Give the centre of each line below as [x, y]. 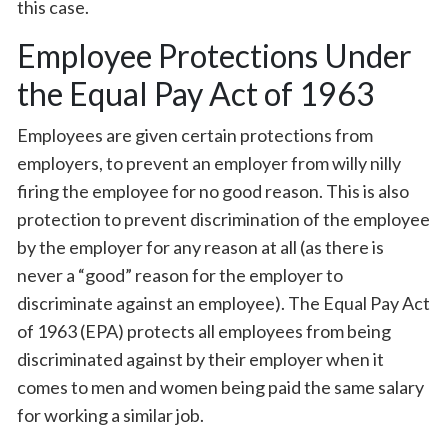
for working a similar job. [110, 415]
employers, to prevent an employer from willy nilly [209, 163]
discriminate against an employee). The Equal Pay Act [223, 303]
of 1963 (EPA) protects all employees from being [204, 331]
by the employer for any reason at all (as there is [200, 247]
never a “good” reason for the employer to [180, 275]
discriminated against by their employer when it [200, 359]
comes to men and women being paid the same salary [220, 387]
